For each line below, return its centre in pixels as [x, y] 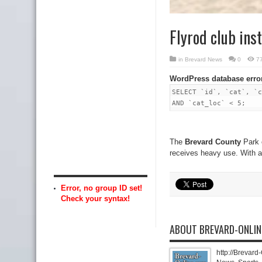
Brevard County [213, 142]
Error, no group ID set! [101, 188]
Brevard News [204, 59]
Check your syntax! [95, 198]
